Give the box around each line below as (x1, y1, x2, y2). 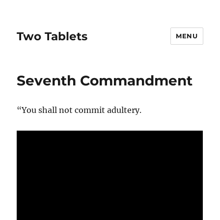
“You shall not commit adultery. (17, 105, 142, 115)
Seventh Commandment (17, 72, 193, 89)
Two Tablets (17, 29, 88, 43)
